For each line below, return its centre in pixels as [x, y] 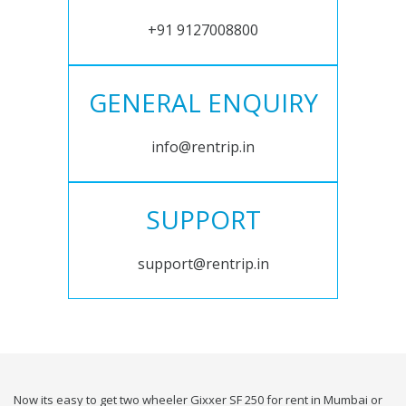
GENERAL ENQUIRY [203, 103]
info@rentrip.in [203, 147]
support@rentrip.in [203, 264]
